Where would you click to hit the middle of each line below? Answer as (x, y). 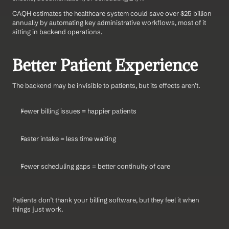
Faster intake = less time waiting (68, 138)
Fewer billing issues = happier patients (78, 111)
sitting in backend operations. (58, 31)
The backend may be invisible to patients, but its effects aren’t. (106, 85)
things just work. (38, 209)
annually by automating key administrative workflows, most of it (109, 22)
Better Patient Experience (105, 65)
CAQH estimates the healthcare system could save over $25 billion (112, 13)
